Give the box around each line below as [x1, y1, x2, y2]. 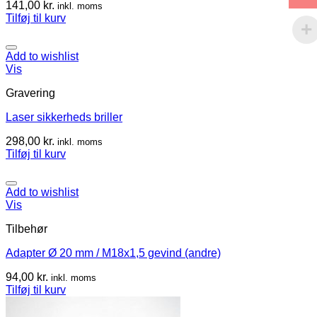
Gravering [6, 86, 55, 99]
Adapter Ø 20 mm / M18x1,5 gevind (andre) [6, 246, 221, 259]
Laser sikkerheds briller [6, 110, 122, 123]
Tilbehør [6, 222, 47, 235]
